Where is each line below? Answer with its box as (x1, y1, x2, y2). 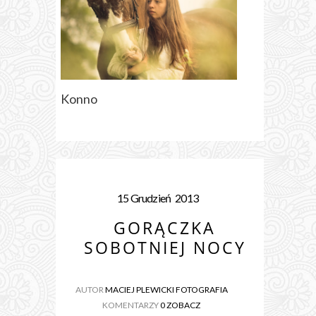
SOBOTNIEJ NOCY (83, 236, 246, 260)
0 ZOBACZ (160, 300, 200, 311)
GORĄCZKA (114, 217, 216, 240)
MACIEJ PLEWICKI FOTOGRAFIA (104, 284, 228, 296)
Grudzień (130, 191, 171, 205)
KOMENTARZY (102, 300, 160, 311)
